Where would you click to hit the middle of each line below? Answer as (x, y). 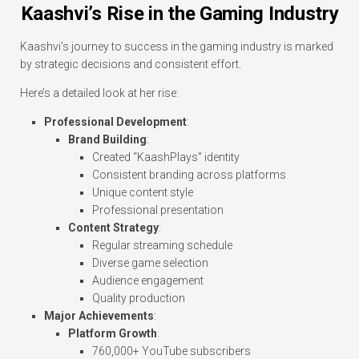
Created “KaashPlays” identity (166, 157)
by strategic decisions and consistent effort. (131, 65)
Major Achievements (99, 316)
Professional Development (115, 122)
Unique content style (143, 193)
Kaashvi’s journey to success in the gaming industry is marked (177, 47)
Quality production (139, 298)
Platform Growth (113, 334)
